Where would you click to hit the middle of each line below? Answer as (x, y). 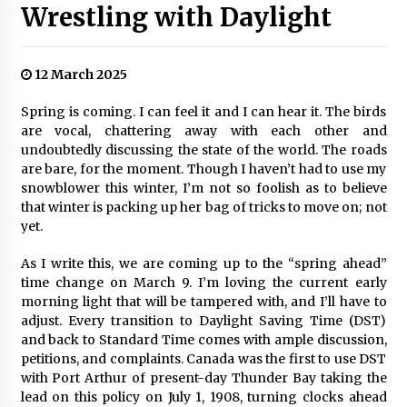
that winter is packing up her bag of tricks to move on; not (203, 207)
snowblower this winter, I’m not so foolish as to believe (203, 188)
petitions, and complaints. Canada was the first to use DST (203, 359)
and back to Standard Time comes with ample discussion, (203, 340)
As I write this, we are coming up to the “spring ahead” (203, 263)
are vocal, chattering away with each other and (203, 131)
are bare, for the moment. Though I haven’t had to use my (203, 169)
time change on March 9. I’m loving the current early (203, 283)
